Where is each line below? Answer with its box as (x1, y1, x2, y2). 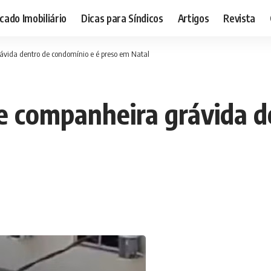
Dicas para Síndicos (81, 11, 163, 25)
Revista (223, 11, 255, 25)
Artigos (177, 11, 209, 25)
